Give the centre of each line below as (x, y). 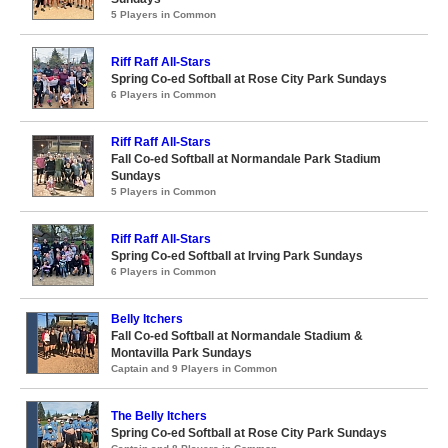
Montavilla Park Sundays (181, 353)
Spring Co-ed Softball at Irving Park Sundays (237, 256)
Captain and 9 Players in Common (194, 368)
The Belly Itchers (159, 416)
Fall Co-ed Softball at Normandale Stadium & (237, 336)
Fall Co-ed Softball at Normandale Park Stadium (246, 159)
